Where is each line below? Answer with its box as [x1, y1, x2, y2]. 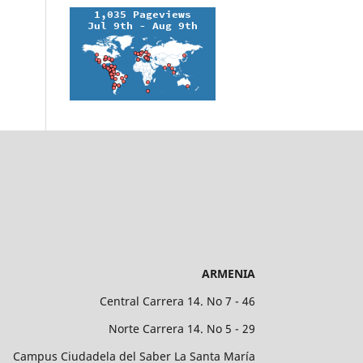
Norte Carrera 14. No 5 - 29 [109, 320, 255, 336]
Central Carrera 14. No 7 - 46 [100, 293, 255, 309]
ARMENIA [202, 265, 255, 281]
